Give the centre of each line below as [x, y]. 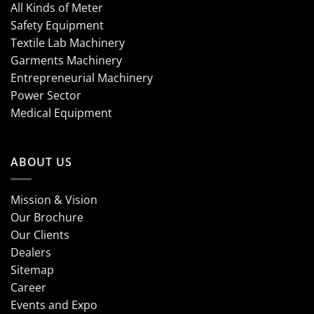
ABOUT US [41, 162]
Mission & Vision [54, 200]
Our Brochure [47, 218]
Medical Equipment [61, 112]
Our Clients [40, 235]
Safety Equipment [57, 25]
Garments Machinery [66, 60]
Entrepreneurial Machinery [82, 77]
